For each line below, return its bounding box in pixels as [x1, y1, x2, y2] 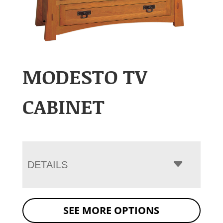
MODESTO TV [22, 62, 147, 90]
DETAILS [27, 159, 68, 170]
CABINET [22, 92, 105, 120]
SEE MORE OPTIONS [63, 203, 160, 217]
